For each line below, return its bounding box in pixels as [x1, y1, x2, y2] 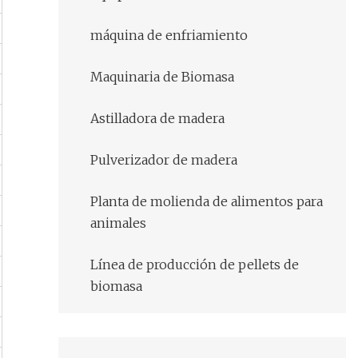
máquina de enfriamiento [90, 27, 248, 44]
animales [90, 215, 146, 232]
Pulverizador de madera [90, 152, 237, 169]
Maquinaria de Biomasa [90, 69, 234, 86]
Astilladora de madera [90, 110, 225, 127]
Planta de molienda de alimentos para [90, 193, 323, 210]
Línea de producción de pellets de [90, 257, 299, 273]
